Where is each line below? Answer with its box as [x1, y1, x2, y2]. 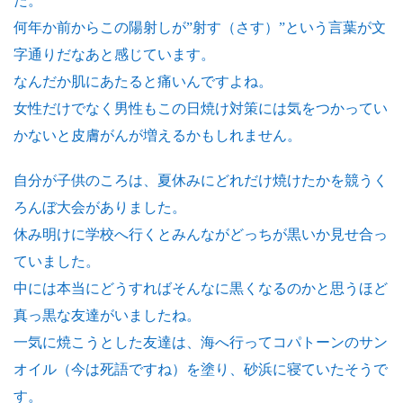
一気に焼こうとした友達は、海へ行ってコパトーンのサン [13, 335, 388, 350]
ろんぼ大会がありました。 [13, 200, 186, 215]
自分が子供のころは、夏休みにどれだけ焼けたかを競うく [13, 173, 388, 188]
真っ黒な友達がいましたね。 [13, 308, 201, 323]
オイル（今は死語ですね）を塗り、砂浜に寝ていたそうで [13, 362, 388, 377]
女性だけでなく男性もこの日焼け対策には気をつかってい [13, 101, 388, 116]
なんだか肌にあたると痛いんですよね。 [13, 74, 273, 89]
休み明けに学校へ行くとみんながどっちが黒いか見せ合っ [13, 227, 388, 242]
